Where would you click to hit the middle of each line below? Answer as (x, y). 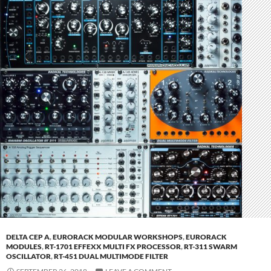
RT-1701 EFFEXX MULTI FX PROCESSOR (113, 247)
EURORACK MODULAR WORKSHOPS (118, 237)
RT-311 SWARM (211, 247)
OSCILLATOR (28, 256)
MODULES (24, 247)
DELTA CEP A (28, 237)
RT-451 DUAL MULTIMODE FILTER (111, 256)
